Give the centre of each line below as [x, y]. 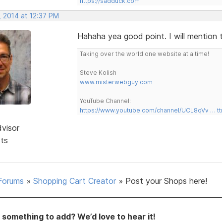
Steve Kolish [98, 72]
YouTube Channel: [105, 101]
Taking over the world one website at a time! [144, 54]
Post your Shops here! [166, 181]
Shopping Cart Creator [75, 181]
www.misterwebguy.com [116, 82]
